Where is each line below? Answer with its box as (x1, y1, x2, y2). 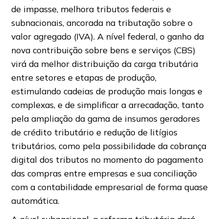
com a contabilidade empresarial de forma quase (11, 181, 208, 193)
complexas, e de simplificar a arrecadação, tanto (11, 99, 204, 110)
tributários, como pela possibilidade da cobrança (11, 140, 206, 152)
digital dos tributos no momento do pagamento (11, 154, 203, 165)
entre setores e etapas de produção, (11, 72, 156, 83)
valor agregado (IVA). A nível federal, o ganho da (11, 31, 204, 42)
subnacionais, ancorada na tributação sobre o (11, 17, 193, 28)
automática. (11, 195, 59, 206)
